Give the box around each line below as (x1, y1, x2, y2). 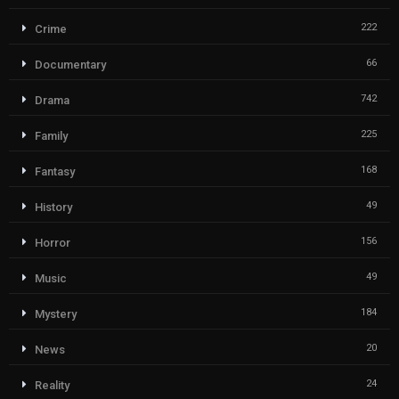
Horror (35, 236, 70, 250)
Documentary (35, 58, 106, 72)
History (35, 200, 72, 215)
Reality (35, 379, 69, 393)
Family (35, 129, 68, 143)
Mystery (35, 307, 77, 322)
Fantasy (35, 165, 75, 179)
